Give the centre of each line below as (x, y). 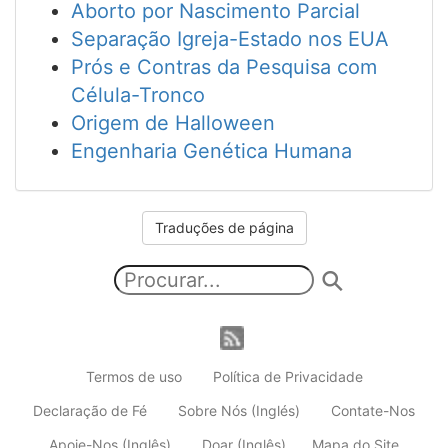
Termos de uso (133, 376)
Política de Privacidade (287, 376)
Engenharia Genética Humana (211, 151)
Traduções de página (224, 227)
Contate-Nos (373, 410)
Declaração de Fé (90, 410)
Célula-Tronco (138, 95)
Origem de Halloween (173, 123)
